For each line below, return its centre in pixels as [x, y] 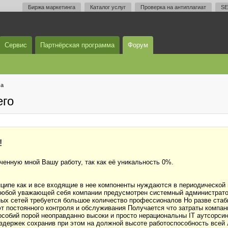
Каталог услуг [108, 7]
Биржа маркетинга [52, 7]
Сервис [16, 45]
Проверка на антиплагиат [173, 7]
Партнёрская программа [77, 45]
